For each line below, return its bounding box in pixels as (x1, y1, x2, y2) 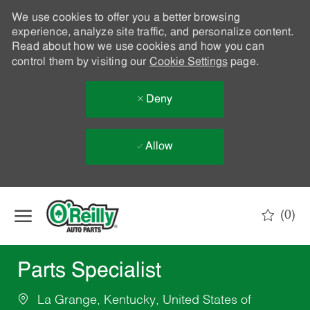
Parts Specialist (17, 261, 161, 283)
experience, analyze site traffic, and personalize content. (11, 27, 294, 38)
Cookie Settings (149, 57, 228, 68)
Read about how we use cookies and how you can (11, 42, 264, 53)
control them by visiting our (11, 57, 149, 68)
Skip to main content (110, 188, 200, 199)
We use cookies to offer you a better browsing (11, 12, 240, 24)
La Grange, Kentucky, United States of (33, 294, 251, 307)
